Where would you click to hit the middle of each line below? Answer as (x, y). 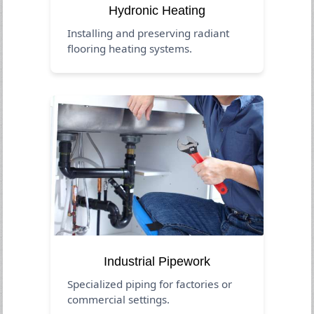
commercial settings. (119, 299)
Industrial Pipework (157, 261)
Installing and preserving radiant (149, 33)
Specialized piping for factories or (150, 284)
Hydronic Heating (157, 10)
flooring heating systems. (130, 48)
